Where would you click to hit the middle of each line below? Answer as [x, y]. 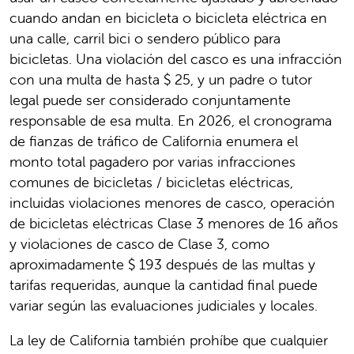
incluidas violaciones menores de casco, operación [172, 202]
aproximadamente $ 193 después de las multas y [162, 264]
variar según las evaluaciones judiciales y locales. [168, 305]
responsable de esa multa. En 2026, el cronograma [171, 120]
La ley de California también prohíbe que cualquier [169, 340]
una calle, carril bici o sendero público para [145, 38]
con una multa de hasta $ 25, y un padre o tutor [161, 79]
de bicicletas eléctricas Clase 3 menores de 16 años [174, 223]
